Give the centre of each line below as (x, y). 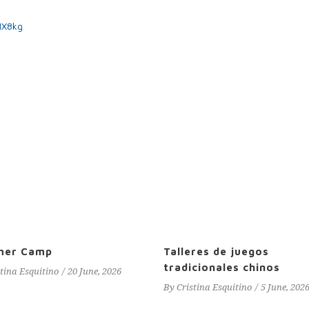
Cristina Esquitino (214, 288)
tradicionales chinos (222, 267)
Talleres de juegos (216, 251)
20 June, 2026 (94, 272)
